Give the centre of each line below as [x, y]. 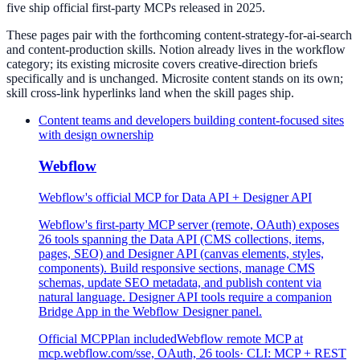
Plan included [142, 338]
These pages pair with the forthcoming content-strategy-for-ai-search [179, 35]
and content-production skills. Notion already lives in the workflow [176, 50]
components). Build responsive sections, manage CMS [177, 268]
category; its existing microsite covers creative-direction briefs [162, 64]
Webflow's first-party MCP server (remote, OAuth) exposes [189, 224]
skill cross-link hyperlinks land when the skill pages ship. [150, 93]
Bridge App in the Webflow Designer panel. [150, 311]
